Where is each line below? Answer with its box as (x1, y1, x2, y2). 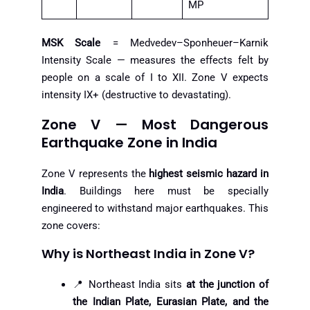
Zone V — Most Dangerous (42, 114, 268, 134)
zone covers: (42, 219, 100, 232)
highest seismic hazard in (149, 167, 269, 180)
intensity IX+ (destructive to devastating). (42, 89, 231, 102)
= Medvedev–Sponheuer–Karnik (100, 37, 269, 50)
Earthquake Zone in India (42, 132, 217, 152)
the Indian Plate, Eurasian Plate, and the (73, 295, 268, 309)
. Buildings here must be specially (64, 184, 268, 197)
